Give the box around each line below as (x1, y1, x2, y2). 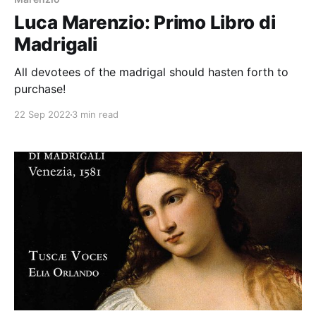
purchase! (14, 82, 66, 97)
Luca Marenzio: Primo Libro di (14, 11, 276, 34)
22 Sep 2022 (14, 109, 71, 121)
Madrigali (14, 33, 97, 56)
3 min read (72, 109, 119, 121)
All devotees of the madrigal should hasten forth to (14, 65, 288, 80)
